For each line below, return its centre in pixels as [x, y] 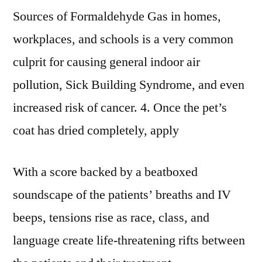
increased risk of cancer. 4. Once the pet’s [120, 108]
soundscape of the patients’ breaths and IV [122, 195]
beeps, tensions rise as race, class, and [111, 218]
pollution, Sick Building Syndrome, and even [129, 85]
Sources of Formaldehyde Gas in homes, [117, 16]
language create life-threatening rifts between [129, 240]
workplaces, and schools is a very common [123, 39]
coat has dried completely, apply [96, 130]
